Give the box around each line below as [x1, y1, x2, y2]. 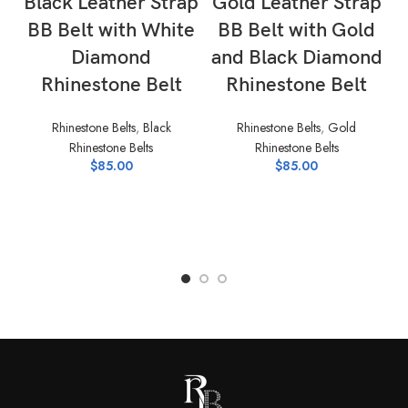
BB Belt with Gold [218, 18, 376, 43]
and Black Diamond [210, 46, 382, 70]
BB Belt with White [27, 18, 195, 43]
